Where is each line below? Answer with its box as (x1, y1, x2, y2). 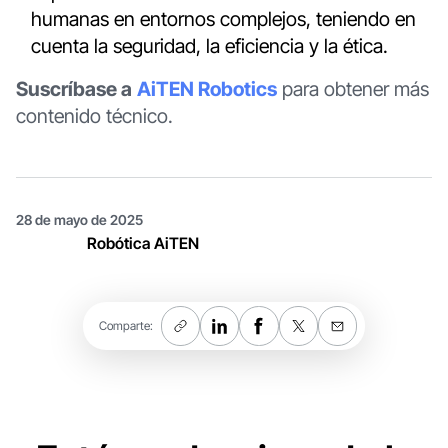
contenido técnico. (15, 103, 173, 128)
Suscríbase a (15, 76, 132, 101)
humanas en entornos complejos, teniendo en (31, 6, 417, 31)
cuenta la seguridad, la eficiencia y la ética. (31, 33, 389, 58)
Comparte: (98, 319, 153, 334)
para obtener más (276, 76, 429, 101)
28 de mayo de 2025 (15, 212, 143, 229)
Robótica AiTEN (86, 234, 199, 254)
